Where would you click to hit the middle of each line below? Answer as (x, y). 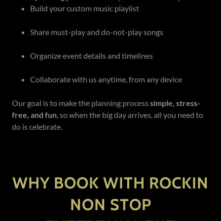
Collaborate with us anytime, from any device (106, 79)
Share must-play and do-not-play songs (96, 32)
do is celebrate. (37, 127)
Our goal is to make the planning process (81, 103)
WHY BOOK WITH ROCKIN (110, 183)
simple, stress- (175, 103)
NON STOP (110, 205)
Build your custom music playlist (84, 8)
